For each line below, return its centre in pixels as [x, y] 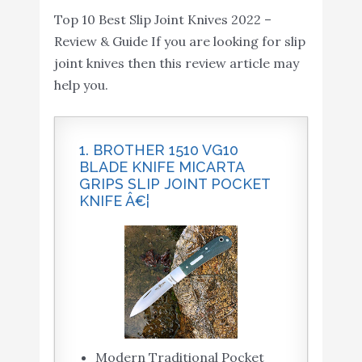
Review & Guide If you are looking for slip [179, 41]
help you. [81, 84]
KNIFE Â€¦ [114, 201]
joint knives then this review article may [176, 63]
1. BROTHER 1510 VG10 [158, 150]
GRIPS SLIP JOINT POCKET [174, 184]
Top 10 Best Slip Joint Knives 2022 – [162, 19]
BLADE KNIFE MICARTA [161, 167]
